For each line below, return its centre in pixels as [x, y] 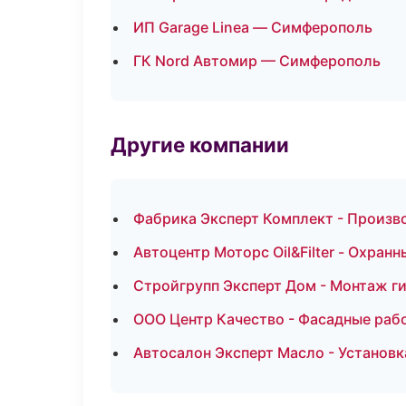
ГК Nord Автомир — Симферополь [257, 61]
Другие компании [200, 145]
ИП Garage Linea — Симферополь [253, 27]
